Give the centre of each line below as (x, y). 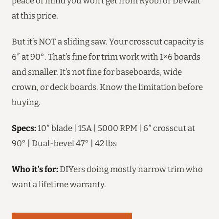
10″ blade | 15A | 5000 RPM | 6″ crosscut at (116, 128)
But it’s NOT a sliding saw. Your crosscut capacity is (108, 41)
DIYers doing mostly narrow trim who (131, 169)
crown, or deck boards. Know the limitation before (107, 87)
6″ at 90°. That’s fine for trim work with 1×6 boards (106, 56)
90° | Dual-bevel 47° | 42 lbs (64, 143)
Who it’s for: (35, 169)
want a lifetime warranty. (59, 184)
